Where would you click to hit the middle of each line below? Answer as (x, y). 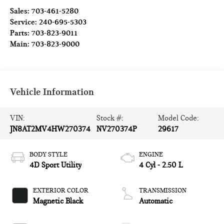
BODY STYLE (49, 154)
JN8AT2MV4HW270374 (50, 129)
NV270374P (116, 129)
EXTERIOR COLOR (61, 190)
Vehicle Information (52, 91)
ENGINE (151, 154)
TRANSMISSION (163, 190)
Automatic (156, 201)
